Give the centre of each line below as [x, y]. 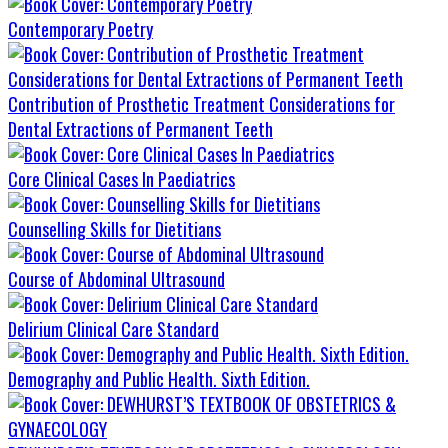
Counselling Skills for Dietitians [114, 229]
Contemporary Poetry [80, 29]
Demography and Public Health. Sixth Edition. [159, 379]
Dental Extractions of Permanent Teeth [140, 129]
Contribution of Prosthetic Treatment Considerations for [201, 104]
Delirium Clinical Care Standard [113, 329]
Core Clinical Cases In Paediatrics [121, 179]
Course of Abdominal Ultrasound [116, 279]
